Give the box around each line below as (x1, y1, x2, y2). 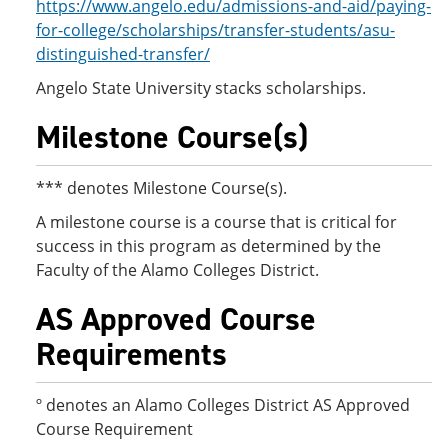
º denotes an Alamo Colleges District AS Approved (36, 394, 410, 416)
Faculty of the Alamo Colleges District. (36, 259, 319, 281)
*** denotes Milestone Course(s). (36, 177, 287, 199)
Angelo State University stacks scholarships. (36, 77, 366, 99)
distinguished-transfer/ (36, 43, 210, 65)
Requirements (36, 333, 227, 375)
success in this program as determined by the (36, 235, 381, 257)
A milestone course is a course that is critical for (36, 211, 397, 233)
